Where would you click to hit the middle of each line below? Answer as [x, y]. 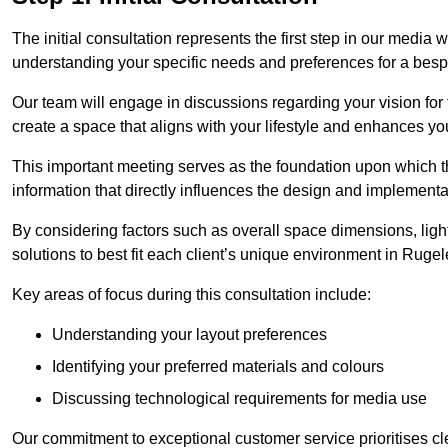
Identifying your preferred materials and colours [218, 367]
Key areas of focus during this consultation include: [191, 295]
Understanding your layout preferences [189, 335]
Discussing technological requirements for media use [239, 399]
